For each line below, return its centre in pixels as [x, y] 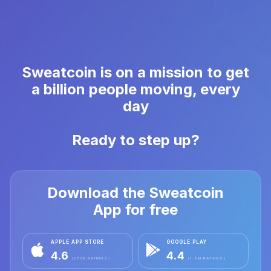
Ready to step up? [135, 140]
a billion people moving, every [135, 90]
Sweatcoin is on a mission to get [135, 73]
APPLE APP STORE [77, 242]
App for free [135, 210]
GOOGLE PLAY [187, 242]
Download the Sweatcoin [135, 193]
